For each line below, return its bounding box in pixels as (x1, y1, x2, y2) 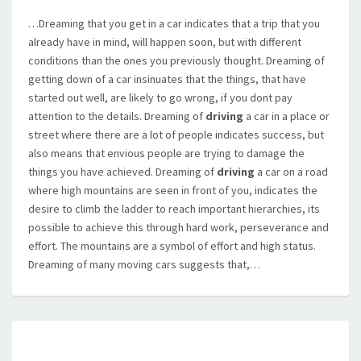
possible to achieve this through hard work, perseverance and (28, 220, 329, 234)
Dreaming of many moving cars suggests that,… (28, 257, 260, 272)
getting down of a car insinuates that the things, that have (28, 72, 306, 86)
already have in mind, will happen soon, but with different (28, 35, 301, 49)
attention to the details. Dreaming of (28, 109, 205, 123)
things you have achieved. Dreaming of (28, 164, 217, 179)
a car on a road (255, 164, 328, 179)
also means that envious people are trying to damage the (28, 146, 305, 160)
